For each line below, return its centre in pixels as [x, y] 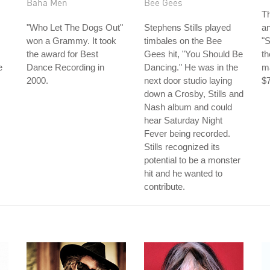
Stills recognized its [182, 147]
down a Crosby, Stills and [194, 94]
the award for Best [62, 54]
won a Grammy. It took [71, 41]
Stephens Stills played [187, 27]
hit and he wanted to [183, 173]
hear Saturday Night [183, 120]
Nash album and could [188, 107]
